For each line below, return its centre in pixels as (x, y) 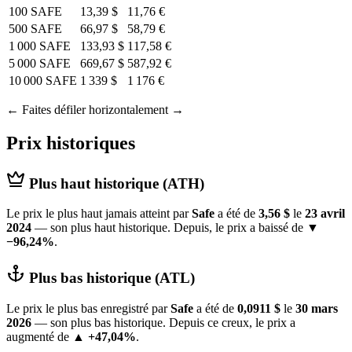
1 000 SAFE (40, 46)
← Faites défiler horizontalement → (95, 109)
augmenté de (39, 336)
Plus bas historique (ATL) (110, 278)
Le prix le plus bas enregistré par (88, 308)
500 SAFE (35, 28)
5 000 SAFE (40, 63)
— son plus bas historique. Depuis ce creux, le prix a (163, 322)
